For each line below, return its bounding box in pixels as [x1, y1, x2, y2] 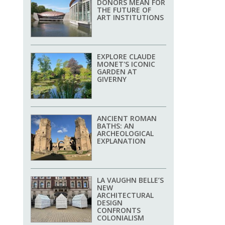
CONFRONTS [97, 205, 141, 215]
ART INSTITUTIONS [97, 13, 164, 23]
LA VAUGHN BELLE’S [97, 175, 164, 185]
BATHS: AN [97, 121, 134, 131]
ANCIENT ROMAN [97, 114, 157, 124]
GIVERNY [97, 74, 127, 84]
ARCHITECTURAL [97, 190, 154, 200]
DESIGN [97, 198, 123, 208]
